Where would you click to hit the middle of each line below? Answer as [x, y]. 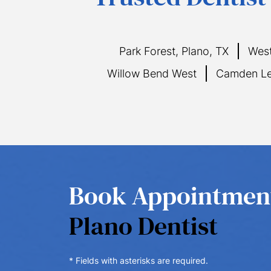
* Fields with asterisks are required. [139, 260]
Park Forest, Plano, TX [174, 51]
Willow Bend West [152, 73]
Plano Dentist [143, 227]
